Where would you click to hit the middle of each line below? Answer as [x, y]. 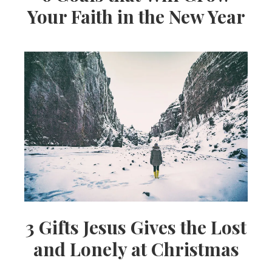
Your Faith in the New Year [136, 16]
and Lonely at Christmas [136, 249]
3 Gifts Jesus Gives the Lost [136, 227]
